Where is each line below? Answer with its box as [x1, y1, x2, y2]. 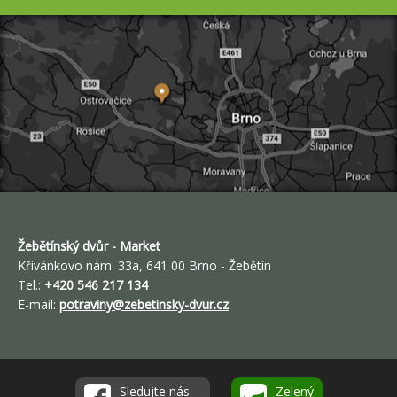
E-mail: [18, 296, 59, 314]
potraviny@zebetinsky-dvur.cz [59, 296, 229, 314]
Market [116, 237, 160, 255]
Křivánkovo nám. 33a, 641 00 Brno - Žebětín [18, 257, 271, 275]
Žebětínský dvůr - [18, 237, 116, 255]
